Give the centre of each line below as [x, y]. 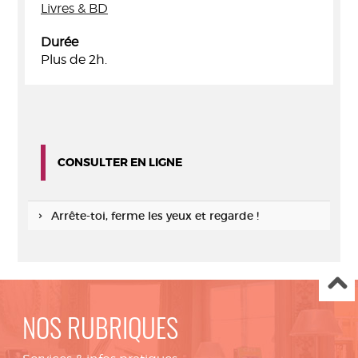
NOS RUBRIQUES [100, 331]
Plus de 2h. [74, 60]
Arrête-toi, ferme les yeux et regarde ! [155, 216]
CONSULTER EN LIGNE [120, 162]
